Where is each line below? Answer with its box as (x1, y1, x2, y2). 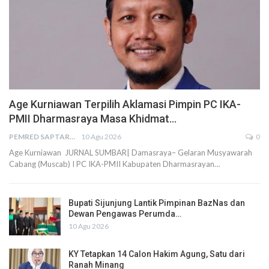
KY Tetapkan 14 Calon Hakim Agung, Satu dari (68, 249, 245, 259)
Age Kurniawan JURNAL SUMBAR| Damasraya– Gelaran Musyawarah (9, 147, 252, 157)
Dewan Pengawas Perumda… (68, 208, 181, 219)
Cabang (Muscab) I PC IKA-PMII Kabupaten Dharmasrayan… (9, 159, 220, 169)
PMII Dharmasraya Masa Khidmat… (9, 112, 177, 125)
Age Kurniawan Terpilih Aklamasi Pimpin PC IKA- (9, 97, 241, 110)
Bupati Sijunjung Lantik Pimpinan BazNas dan (68, 198, 245, 208)
